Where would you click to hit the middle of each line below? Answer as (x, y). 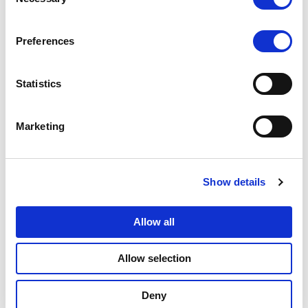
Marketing (40, 126)
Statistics (38, 84)
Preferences (45, 41)
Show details (234, 182)
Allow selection (154, 258)
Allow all (154, 221)
